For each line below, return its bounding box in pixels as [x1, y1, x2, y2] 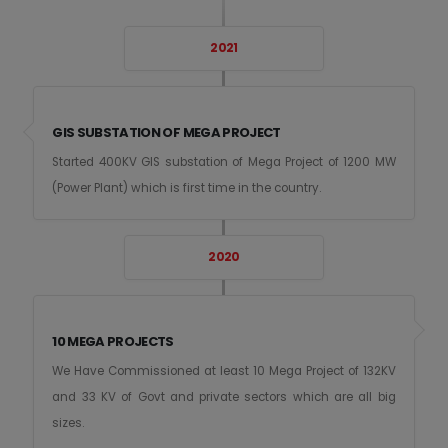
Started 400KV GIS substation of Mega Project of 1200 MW [52, 154, 396, 171]
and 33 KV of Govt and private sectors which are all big [52, 389, 396, 406]
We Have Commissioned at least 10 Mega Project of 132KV [52, 363, 396, 380]
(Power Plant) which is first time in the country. [52, 180, 322, 197]
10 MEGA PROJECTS [52, 332, 174, 352]
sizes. [52, 415, 85, 432]
